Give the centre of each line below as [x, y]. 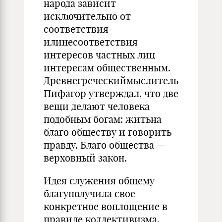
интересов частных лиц [99, 55]
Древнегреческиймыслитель [111, 81]
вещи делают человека [97, 106]
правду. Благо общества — [104, 145]
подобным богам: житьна [103, 119]
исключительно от [87, 16]
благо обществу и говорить [108, 132]
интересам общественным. [107, 68]
